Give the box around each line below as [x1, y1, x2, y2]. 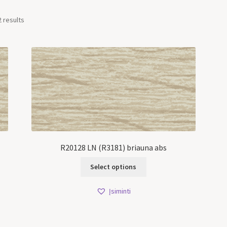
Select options [90, 162, 137, 172]
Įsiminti [108, 186, 131, 196]
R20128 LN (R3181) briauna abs [60, 142, 167, 153]
